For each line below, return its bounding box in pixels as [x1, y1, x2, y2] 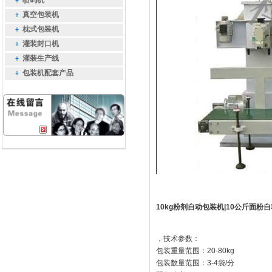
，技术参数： [156, 234, 200, 243]
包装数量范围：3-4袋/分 [156, 259, 234, 267]
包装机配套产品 [22, 69, 74, 77]
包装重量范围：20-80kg [156, 246, 234, 255]
